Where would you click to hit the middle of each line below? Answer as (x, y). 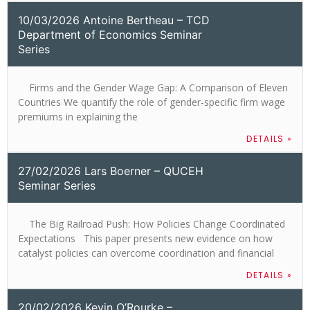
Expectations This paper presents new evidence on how (145, 238)
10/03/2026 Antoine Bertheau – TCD (114, 20)
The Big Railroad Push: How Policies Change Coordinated (152, 224)
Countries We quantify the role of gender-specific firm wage (152, 102)
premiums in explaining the (78, 116)
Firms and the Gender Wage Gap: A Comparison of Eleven (153, 87)
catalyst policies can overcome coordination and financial (146, 253)
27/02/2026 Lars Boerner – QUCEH (111, 171)
